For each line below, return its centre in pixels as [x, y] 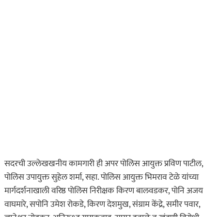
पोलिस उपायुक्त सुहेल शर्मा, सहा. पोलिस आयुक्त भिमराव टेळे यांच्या [101, 178]
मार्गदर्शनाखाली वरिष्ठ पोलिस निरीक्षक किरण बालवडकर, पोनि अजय [103, 191]
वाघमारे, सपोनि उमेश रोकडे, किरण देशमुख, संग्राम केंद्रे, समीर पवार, [102, 205]
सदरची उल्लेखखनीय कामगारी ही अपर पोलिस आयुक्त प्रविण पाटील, [103, 164]
